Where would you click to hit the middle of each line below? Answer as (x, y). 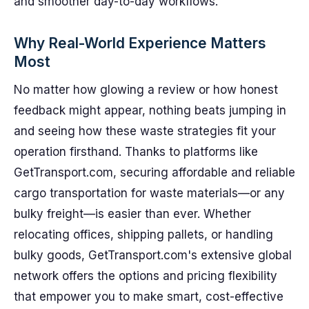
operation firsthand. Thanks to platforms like (136, 152)
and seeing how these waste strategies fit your (145, 131)
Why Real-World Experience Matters (140, 43)
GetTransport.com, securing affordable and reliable (154, 172)
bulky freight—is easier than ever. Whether (132, 214)
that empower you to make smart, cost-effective (149, 297)
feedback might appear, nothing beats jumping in (150, 110)
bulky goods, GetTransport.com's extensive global (153, 255)
